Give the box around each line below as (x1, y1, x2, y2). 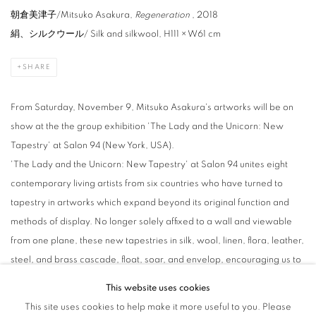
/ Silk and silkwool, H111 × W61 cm (84, 29, 221, 39)
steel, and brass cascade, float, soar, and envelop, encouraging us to (11, 255, 301, 265)
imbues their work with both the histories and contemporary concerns (11, 293, 301, 303)
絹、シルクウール (11, 29, 84, 39)
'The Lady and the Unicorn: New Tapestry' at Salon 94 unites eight (11, 159, 288, 169)
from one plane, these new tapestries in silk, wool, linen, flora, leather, (11, 236, 304, 245)
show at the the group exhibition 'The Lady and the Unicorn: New (11, 121, 284, 131)
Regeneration (135, 10, 190, 20)
